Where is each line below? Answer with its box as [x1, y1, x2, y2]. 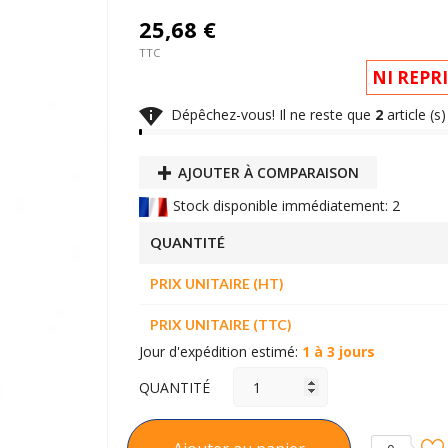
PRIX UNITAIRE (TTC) [149, 316, 292, 334]
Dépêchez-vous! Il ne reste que [163, 104, 375, 124]
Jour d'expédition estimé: [139, 342, 302, 362]
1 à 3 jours [302, 342, 375, 362]
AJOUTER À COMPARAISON [177, 163, 359, 182]
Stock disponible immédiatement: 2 [169, 196, 400, 215]
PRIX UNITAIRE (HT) [149, 275, 284, 293]
